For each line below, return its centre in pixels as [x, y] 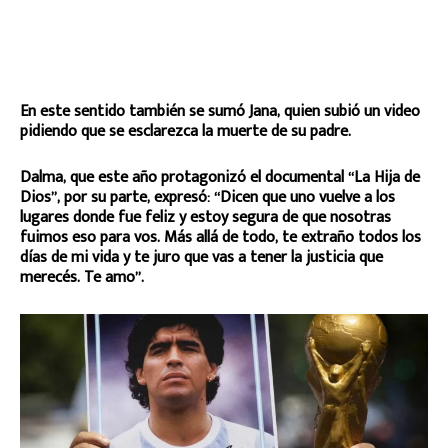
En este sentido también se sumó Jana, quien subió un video [220, 111]
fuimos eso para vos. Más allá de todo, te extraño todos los [220, 237]
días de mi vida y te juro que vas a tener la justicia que [201, 257]
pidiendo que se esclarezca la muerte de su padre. [185, 131]
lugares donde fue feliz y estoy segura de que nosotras [205, 217]
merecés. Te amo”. [82, 277]
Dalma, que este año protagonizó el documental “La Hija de [220, 177]
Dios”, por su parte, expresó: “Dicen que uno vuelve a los [207, 197]
